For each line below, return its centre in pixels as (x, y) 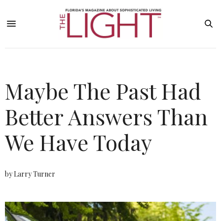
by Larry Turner (30, 174)
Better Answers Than (106, 116)
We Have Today (78, 142)
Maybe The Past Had (103, 90)
